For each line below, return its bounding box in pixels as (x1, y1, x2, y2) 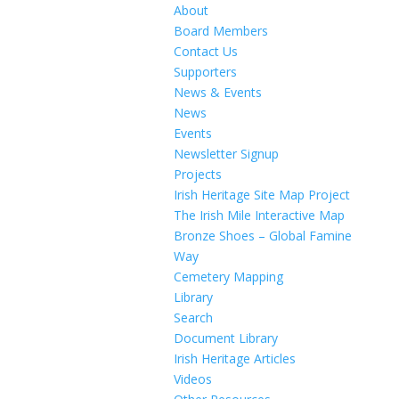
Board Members (173, 22, 268, 39)
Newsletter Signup (173, 145, 279, 162)
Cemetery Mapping (173, 268, 283, 285)
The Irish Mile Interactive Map (173, 207, 345, 224)
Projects (173, 166, 222, 183)
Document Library (173, 330, 278, 346)
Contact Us (173, 43, 238, 60)
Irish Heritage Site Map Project (173, 186, 350, 203)
